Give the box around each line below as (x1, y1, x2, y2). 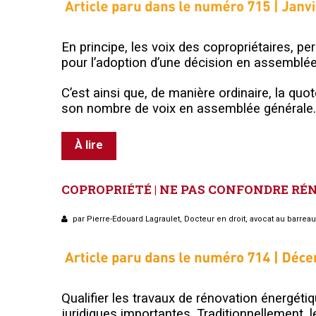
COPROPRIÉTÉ (61, 181, 152, 197)
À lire (75, 138, 103, 152)
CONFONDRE (208, 181, 288, 197)
